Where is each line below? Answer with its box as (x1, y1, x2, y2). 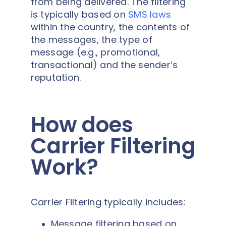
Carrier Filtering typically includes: (30, 195, 186, 208)
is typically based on (30, 8, 128, 21)
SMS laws (128, 8, 171, 21)
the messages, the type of (30, 33, 152, 46)
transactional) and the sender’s (30, 59, 178, 71)
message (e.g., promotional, (30, 46, 160, 59)
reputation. (30, 71, 81, 84)
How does (30, 110, 133, 140)
